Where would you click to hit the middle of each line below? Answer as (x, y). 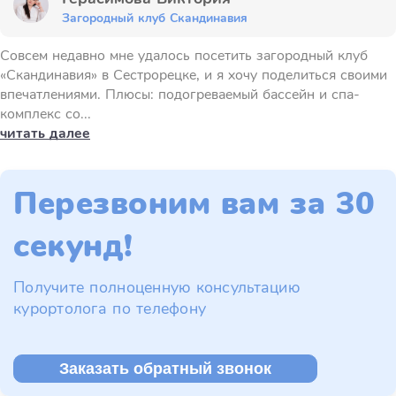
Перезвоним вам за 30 (194, 204)
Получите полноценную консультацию (156, 287)
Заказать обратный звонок (165, 369)
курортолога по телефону (110, 308)
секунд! (73, 246)
